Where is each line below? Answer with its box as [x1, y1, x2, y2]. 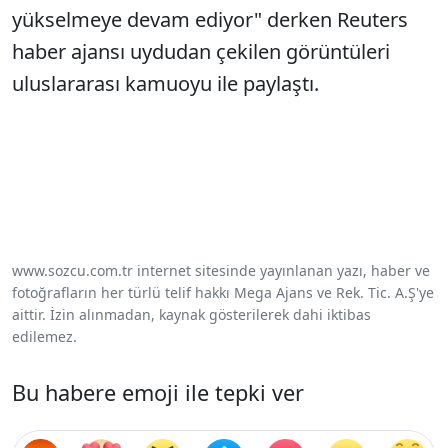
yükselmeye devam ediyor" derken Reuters [12, 6, 408, 33]
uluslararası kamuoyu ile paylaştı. [12, 70, 324, 97]
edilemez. [12, 327, 77, 346]
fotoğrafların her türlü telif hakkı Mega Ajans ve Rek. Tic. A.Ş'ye [12, 283, 434, 302]
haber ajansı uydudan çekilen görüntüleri [12, 38, 390, 65]
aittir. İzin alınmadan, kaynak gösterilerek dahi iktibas [12, 305, 371, 324]
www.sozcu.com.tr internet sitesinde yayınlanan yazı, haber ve [12, 261, 430, 280]
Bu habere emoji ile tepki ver [12, 378, 304, 407]
